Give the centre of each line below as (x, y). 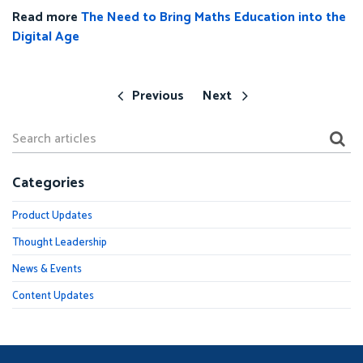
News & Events (47, 269)
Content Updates (53, 296)
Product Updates (52, 216)
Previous (158, 96)
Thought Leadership (60, 242)
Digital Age (46, 36)
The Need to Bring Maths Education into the (214, 17)
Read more (47, 17)
